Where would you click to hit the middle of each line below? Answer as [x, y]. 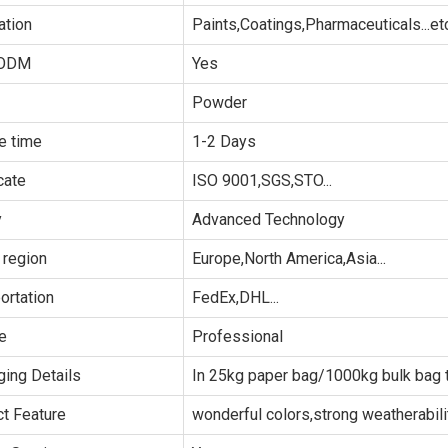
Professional [237, 336]
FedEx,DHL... [235, 297]
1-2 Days [224, 141]
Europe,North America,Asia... [289, 258]
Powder [219, 102]
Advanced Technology [268, 219]
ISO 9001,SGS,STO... [262, 180]
